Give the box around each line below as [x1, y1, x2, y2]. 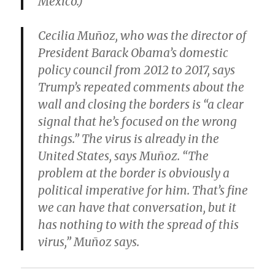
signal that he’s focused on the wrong [38, 114, 238, 130]
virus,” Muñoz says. [38, 234, 140, 250]
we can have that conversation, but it [38, 200, 237, 215]
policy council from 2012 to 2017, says [38, 63, 236, 78]
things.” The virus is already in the [38, 131, 220, 147]
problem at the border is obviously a [38, 166, 230, 181]
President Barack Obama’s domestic [38, 45, 229, 61]
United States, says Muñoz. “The [38, 149, 209, 164]
